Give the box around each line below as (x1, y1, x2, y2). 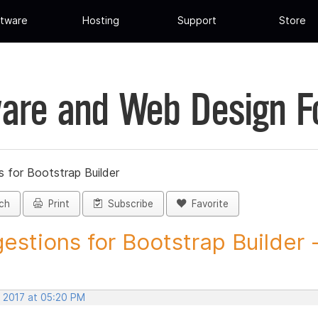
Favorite (186, 198, 229, 210)
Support (177, 14, 216, 27)
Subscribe (102, 198, 153, 210)
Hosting (82, 14, 120, 27)
